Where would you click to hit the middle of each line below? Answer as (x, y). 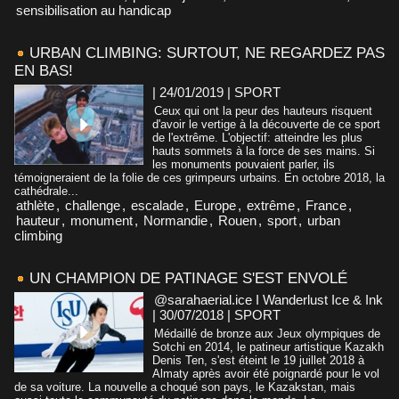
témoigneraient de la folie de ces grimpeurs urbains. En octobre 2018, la (199, 177)
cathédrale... (46, 191)
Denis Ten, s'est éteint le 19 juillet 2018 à (258, 360)
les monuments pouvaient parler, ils (244, 164)
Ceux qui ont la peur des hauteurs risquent (263, 110)
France (326, 205)
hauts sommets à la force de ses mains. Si (264, 151)
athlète (35, 205)
